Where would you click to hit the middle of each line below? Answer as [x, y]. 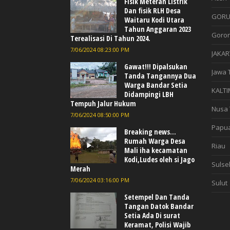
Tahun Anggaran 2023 [158, 29]
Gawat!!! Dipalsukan [156, 66]
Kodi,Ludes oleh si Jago [159, 159]
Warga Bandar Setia [156, 85]
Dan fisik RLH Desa [152, 10]
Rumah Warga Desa [155, 141]
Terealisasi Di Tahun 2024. [110, 38]
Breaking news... [150, 131]
